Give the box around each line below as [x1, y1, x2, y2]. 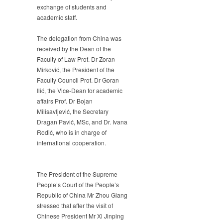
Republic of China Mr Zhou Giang [37, 191, 127, 200]
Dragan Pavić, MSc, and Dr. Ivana [37, 117, 127, 126]
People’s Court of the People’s [37, 180, 119, 189]
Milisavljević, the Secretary [37, 107, 109, 116]
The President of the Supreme [37, 170, 117, 179]
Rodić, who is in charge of [37, 128, 107, 137]
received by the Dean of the [37, 44, 111, 53]
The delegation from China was [37, 34, 121, 43]
